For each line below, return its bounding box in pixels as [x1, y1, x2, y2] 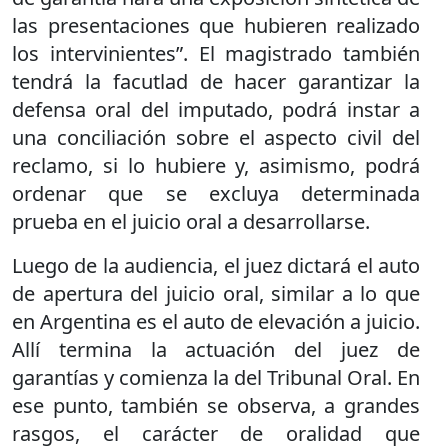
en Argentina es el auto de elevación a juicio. [12, 307, 420, 335]
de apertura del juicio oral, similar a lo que [12, 279, 420, 307]
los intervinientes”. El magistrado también [12, 39, 420, 67]
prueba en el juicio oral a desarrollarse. [12, 207, 370, 235]
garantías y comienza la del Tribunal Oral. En [12, 363, 420, 391]
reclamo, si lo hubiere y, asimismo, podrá [12, 151, 420, 179]
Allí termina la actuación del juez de [12, 335, 420, 363]
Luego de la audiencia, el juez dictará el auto [12, 251, 420, 279]
